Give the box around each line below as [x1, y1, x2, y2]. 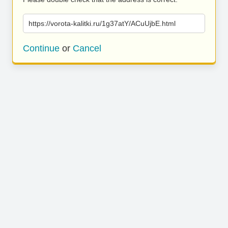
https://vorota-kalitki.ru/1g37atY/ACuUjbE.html [28, 19, 176, 27]
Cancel [73, 43, 101, 53]
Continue [23, 43, 60, 53]
